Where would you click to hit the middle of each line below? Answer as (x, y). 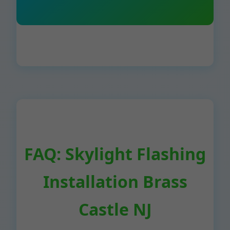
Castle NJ (115, 209)
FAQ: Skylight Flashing (115, 154)
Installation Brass (115, 181)
